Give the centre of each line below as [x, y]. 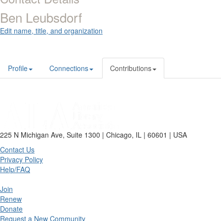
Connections [69, 68]
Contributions [131, 68]
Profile [18, 68]
